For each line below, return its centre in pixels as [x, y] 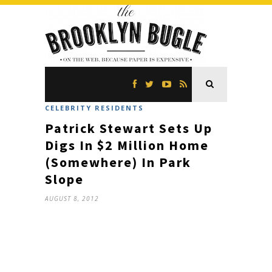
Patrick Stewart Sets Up [129, 128]
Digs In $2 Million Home [127, 145]
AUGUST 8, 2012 [72, 199]
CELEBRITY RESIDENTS [94, 108]
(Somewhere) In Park [118, 162]
